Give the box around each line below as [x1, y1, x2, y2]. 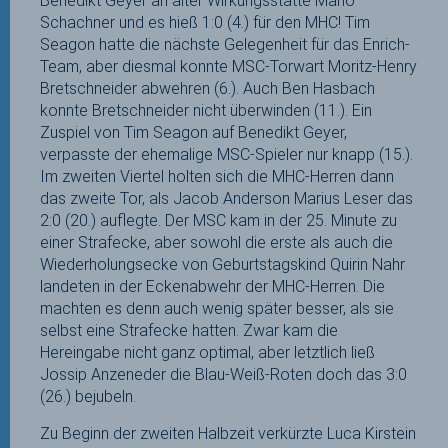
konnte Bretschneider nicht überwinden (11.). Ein [40, 100, 372, 120]
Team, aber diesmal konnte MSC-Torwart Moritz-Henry [40, 56, 417, 76]
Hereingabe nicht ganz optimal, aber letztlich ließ [40, 342, 375, 362]
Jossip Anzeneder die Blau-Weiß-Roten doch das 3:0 [40, 364, 407, 384]
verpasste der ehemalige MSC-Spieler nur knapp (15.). [40, 144, 413, 164]
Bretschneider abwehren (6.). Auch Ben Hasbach [40, 78, 375, 98]
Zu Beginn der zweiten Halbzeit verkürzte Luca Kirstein [40, 423, 416, 443]
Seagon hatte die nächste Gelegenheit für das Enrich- [40, 34, 410, 54]
